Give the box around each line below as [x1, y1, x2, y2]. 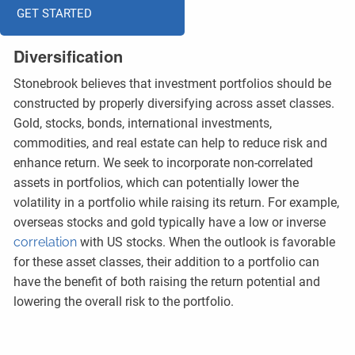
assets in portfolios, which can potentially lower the [13, 175, 300, 190]
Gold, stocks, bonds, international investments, [13, 116, 273, 131]
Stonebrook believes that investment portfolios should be [13, 76, 332, 91]
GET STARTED [17, 6, 92, 21]
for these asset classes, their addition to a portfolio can [13, 254, 320, 269]
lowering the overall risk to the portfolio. [13, 294, 235, 309]
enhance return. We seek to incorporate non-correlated [13, 155, 314, 170]
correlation [13, 235, 78, 250]
